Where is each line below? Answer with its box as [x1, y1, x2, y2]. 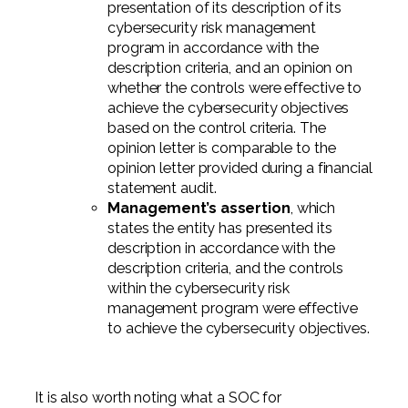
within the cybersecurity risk [107, 279, 291, 297]
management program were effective [107, 299, 358, 317]
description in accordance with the [107, 239, 335, 257]
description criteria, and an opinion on [107, 58, 353, 76]
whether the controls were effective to [107, 78, 362, 97]
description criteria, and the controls [107, 259, 344, 277]
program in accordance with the [107, 38, 319, 56]
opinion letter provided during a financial [107, 158, 372, 177]
